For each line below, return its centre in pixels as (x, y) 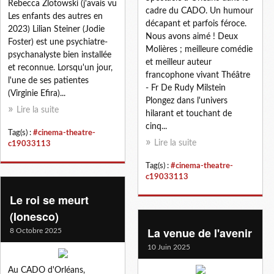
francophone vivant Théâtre (198, 75)
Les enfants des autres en (55, 16)
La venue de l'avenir (200, 233)
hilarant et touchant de (189, 113)
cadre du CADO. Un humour (199, 11)
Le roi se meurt (49, 200)
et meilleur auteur (179, 62)
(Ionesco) (34, 216)
